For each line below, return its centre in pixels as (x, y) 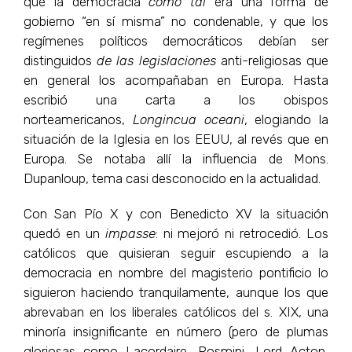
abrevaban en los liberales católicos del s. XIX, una (176, 312)
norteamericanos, (78, 119)
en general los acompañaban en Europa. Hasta (176, 80)
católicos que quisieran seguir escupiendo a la (176, 253)
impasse (130, 233)
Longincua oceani (188, 119)
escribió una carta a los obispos (176, 99)
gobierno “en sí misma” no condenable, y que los (176, 21)
